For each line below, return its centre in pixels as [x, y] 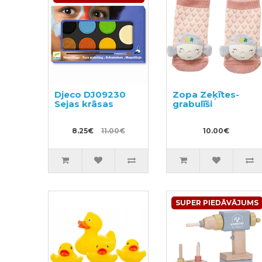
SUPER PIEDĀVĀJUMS [217, 202]
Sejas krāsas [84, 104]
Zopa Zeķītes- [206, 94]
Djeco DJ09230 [90, 94]
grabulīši [192, 104]
